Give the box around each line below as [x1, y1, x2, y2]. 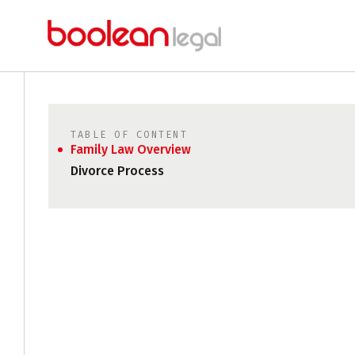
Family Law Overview [71, 142, 191, 157]
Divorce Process [71, 163, 164, 178]
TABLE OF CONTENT [71, 129, 188, 140]
